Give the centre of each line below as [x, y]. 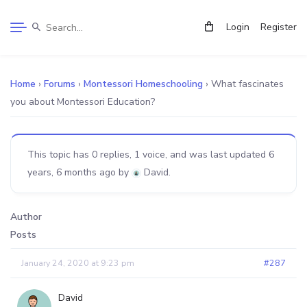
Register [279, 27]
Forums [60, 84]
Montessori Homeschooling [143, 84]
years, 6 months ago [72, 172]
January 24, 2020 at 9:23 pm [78, 263]
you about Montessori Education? [83, 102]
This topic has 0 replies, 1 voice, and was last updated [148, 155]
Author [26, 217]
